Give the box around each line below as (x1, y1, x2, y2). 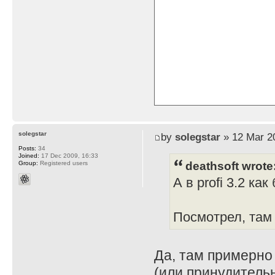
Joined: (18, 152, 39, 159)
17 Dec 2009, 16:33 (39, 152, 98, 159)
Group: (18, 159, 38, 166)
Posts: (18, 144, 36, 152)
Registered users (38, 159, 88, 166)
